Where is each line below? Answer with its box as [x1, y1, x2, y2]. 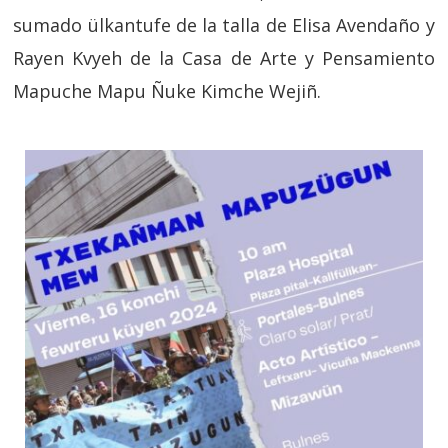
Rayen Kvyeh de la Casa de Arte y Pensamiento [13, 45, 435, 70]
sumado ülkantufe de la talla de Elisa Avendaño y [13, 12, 435, 37]
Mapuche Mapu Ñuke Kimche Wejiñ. [13, 78, 322, 103]
